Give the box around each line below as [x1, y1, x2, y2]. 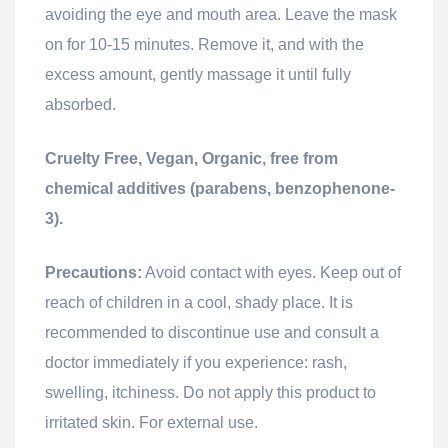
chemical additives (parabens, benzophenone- [45, 180, 395, 198]
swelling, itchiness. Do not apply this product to [45, 384, 376, 402]
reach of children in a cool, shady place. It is [45, 294, 353, 312]
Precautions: [45, 264, 142, 282]
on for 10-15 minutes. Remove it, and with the [45, 36, 364, 54]
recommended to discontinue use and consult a [45, 324, 379, 342]
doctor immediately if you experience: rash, [45, 354, 347, 372]
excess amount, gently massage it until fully [45, 66, 351, 84]
